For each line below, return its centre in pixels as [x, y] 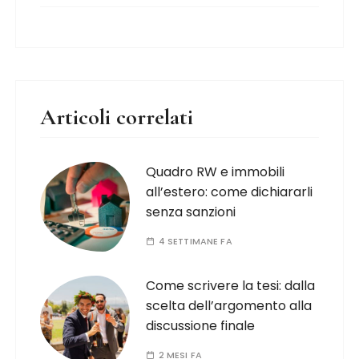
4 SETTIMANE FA [195, 241]
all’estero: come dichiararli [230, 192]
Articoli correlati [117, 117]
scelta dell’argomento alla [229, 306]
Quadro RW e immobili [216, 172]
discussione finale [201, 326]
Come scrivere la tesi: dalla [231, 286]
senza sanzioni [191, 212]
